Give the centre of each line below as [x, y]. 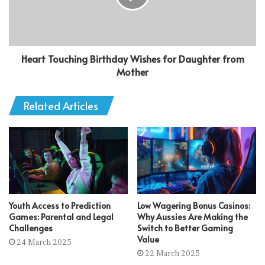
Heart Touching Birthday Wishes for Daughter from [132, 59]
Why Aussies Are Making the [193, 217]
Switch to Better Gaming [185, 228]
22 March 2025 [172, 253]
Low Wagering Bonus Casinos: [194, 206]
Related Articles [61, 106]
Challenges [31, 228]
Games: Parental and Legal [61, 217]
